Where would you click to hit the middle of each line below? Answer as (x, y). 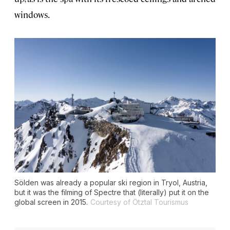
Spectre (108, 192)
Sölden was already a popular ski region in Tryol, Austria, (111, 182)
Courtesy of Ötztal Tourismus (139, 202)
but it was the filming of (54, 192)
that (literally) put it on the (165, 192)
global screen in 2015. (51, 202)
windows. (32, 15)
